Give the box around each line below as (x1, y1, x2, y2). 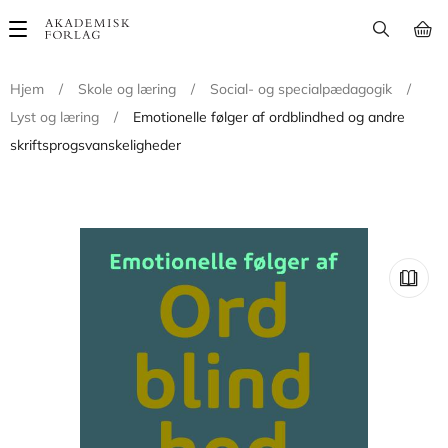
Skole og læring (78, 80, 176, 98)
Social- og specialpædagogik (210, 80, 392, 98)
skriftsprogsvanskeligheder (10, 136, 181, 154)
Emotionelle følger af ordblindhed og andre (133, 108, 405, 126)
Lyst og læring (10, 108, 99, 126)
